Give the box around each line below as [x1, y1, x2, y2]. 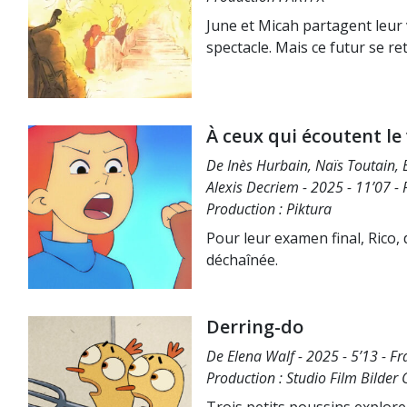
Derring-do [206, 314, 303, 339]
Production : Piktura [206, 199, 332, 219]
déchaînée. [206, 250, 278, 270]
